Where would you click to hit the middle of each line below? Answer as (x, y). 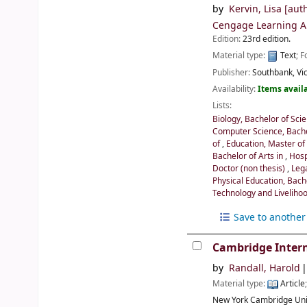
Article (292, 284)
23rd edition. (267, 39)
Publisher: (233, 72)
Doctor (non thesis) (250, 169)
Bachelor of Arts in (249, 157)
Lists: (222, 105)
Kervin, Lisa (255, 10)
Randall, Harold (264, 269)
